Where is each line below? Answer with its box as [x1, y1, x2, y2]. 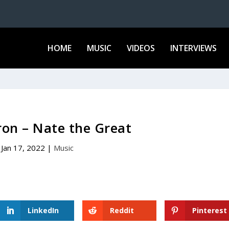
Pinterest [192, 205, 227, 215]
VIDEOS [126, 42, 155, 54]
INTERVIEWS [170, 42, 217, 54]
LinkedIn [28, 205, 59, 215]
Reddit [109, 205, 134, 215]
